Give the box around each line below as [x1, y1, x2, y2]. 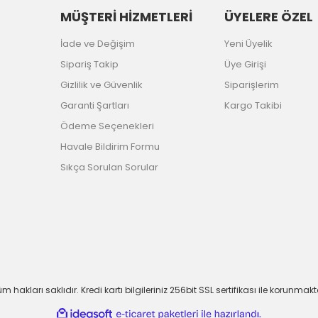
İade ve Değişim [60, 36, 136, 50]
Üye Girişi [224, 57, 266, 71]
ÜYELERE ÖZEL [224, 7, 313, 26]
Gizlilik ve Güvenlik [60, 77, 143, 92]
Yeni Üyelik [224, 36, 273, 50]
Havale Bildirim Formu [60, 139, 160, 153]
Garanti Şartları [60, 98, 130, 112]
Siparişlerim [224, 77, 279, 92]
